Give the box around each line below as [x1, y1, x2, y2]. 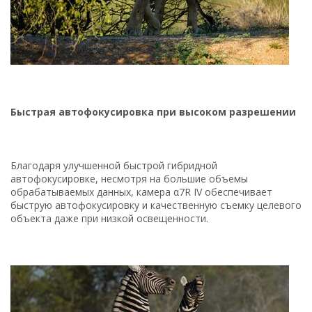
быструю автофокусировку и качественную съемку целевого [10, 198, 302, 212]
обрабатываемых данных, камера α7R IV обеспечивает [10, 185, 272, 198]
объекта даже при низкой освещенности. [10, 211, 208, 225]
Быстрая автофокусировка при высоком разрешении [10, 104, 296, 118]
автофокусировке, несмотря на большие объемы [10, 171, 248, 185]
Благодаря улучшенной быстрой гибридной [10, 158, 217, 172]
